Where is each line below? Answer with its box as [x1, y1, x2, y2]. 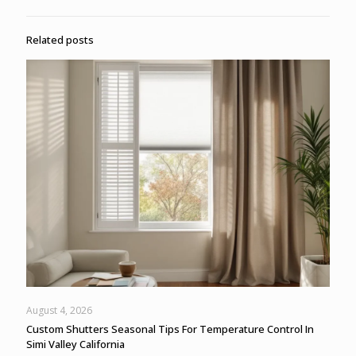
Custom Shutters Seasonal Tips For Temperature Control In [26, 322, 314, 337]
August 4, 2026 [26, 304, 92, 318]
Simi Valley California [26, 337, 125, 352]
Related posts [26, 32, 94, 47]
